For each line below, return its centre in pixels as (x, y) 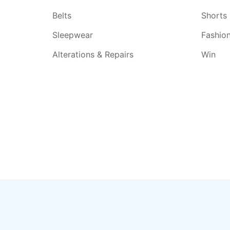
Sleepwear (73, 35)
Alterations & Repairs (93, 54)
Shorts (214, 15)
